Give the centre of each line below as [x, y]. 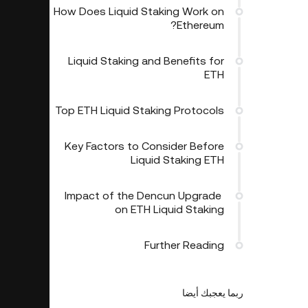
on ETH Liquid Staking [169, 210]
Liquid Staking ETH [177, 160]
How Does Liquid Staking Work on [139, 12]
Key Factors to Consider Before [144, 146]
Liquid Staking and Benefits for [146, 61]
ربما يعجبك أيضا [213, 293]
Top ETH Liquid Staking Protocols [140, 111]
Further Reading [184, 245]
